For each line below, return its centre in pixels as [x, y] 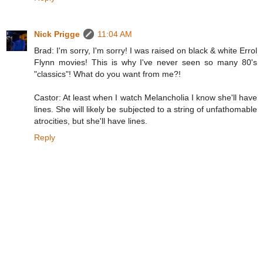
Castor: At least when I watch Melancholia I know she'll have [146, 97]
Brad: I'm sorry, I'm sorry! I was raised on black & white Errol [146, 50]
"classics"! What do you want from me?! [107, 74]
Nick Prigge [57, 34]
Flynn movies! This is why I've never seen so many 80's [146, 62]
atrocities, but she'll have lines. [91, 121]
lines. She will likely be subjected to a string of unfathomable [146, 109]
